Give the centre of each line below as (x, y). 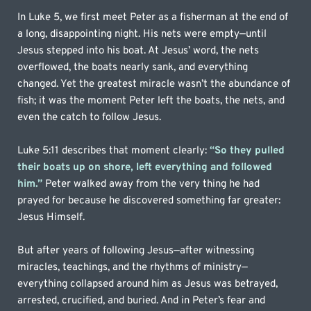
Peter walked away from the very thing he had (153, 184)
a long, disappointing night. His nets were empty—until (142, 34)
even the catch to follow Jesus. (90, 117)
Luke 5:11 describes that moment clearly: (114, 151)
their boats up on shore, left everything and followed (145, 167)
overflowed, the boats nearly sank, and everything (133, 67)
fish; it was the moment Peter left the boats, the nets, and (151, 101)
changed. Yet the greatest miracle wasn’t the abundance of (154, 84)
